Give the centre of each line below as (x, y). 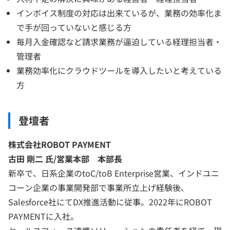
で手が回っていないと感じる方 (74, 27)
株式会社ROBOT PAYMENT (60, 144)
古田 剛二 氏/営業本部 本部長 (65, 158)
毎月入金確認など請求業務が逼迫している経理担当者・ (119, 41)
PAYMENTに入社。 (43, 216)
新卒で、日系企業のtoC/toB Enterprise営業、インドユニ (114, 173)
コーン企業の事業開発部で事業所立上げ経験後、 (99, 187)
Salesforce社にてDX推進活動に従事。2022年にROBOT (110, 202)
